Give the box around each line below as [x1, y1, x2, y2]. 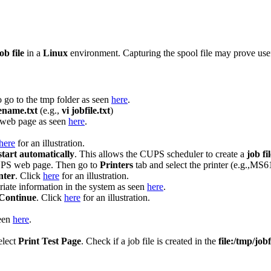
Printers [100, 160, 133, 171]
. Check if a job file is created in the [81, 236, 218, 247]
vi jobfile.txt [62, 105, 110, 116]
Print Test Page [18, 236, 81, 247]
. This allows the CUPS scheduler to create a [74, 149, 247, 160]
